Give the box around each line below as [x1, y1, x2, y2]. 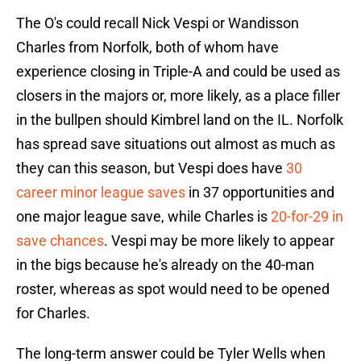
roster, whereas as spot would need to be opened [16, 280, 330, 298]
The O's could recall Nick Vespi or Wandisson [16, 15, 299, 32]
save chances [16, 232, 104, 250]
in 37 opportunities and [185, 184, 334, 201]
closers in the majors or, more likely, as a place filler [16, 87, 340, 105]
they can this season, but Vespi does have [16, 160, 286, 177]
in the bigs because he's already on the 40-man [16, 256, 314, 274]
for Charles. [16, 305, 90, 322]
